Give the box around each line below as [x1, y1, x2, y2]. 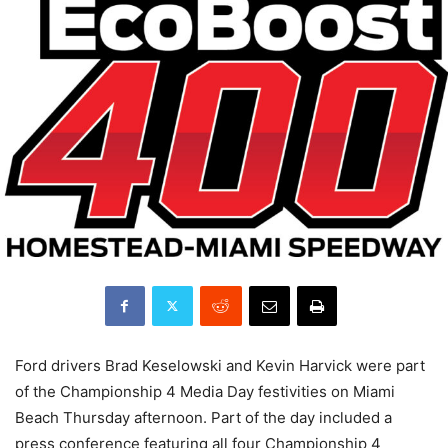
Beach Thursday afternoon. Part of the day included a [15, 407, 392, 427]
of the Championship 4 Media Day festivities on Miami [15, 381, 395, 401]
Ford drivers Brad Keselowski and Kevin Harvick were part [15, 355, 425, 375]
